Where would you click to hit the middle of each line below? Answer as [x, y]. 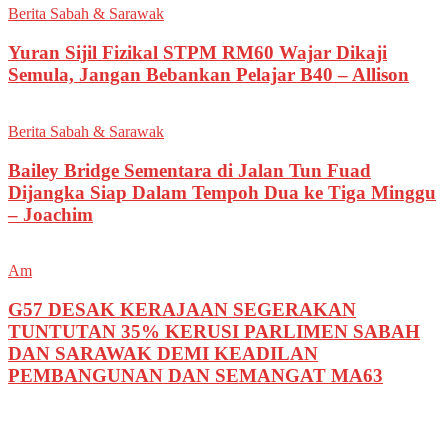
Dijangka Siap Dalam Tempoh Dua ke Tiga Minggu [222, 192]
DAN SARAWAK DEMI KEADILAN [163, 353]
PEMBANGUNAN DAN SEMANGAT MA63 [195, 375]
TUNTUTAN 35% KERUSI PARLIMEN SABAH [214, 331]
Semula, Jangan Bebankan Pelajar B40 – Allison [208, 75]
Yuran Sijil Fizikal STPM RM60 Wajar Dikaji [197, 53]
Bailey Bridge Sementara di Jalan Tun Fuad [189, 170]
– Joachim [50, 214]
